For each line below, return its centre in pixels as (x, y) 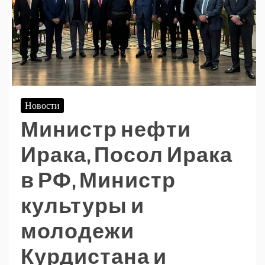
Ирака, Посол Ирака (127, 154)
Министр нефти (106, 128)
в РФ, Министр (98, 179)
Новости (42, 105)
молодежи (77, 230)
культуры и (83, 205)
